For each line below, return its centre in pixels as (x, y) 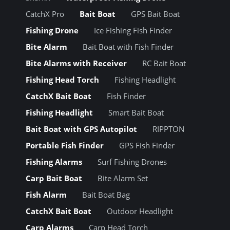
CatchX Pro (45, 14)
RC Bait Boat (164, 63)
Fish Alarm (46, 195)
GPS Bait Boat (155, 14)
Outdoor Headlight (140, 211)
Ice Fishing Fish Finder (133, 31)
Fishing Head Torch (62, 80)
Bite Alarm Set (123, 178)
